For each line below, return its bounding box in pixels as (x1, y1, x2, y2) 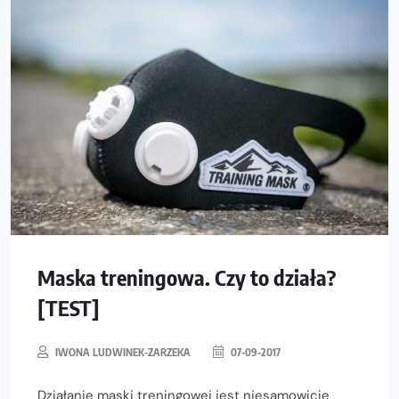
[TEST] (37, 294, 100, 322)
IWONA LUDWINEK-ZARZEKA (55, 346, 191, 360)
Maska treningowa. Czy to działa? (37, 264, 336, 291)
